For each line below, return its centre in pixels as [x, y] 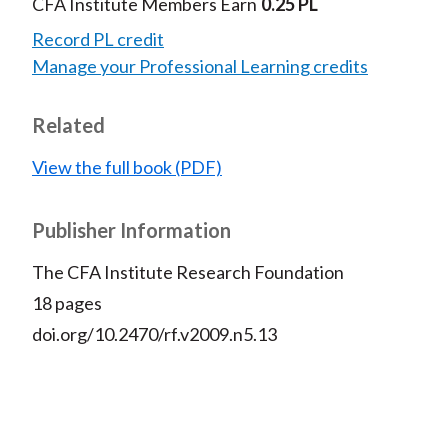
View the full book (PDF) [126, 167]
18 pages [66, 303]
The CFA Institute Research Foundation [187, 272]
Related [68, 125]
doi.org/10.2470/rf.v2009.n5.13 [154, 334]
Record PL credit [97, 39]
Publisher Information [131, 230]
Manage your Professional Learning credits [199, 66]
